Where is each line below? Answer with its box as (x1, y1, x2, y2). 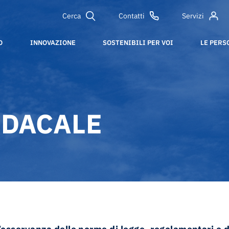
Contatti (118, 11, 145, 20)
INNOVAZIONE (30, 38, 76, 47)
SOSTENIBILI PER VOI (102, 38, 173, 47)
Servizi (182, 11, 204, 20)
